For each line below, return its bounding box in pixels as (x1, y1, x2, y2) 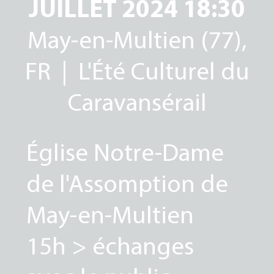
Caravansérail (67, 85, 207, 117)
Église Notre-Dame (26, 136, 224, 168)
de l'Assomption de (26, 167, 229, 199)
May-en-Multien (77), (28, 23, 246, 54)
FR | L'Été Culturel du (24, 54, 250, 86)
